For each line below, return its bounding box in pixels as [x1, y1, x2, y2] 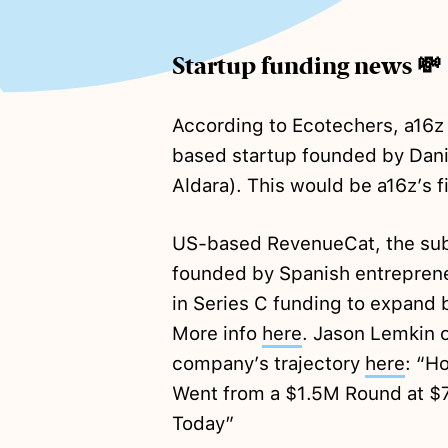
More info [171, 322, 262, 346]
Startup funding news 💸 [171, 51, 441, 82]
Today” [171, 412, 234, 436]
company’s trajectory [171, 352, 365, 376]
